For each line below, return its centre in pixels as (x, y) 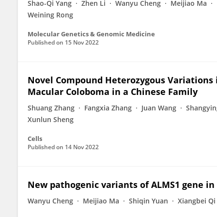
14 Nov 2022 (82, 147)
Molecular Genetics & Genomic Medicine (91, 34)
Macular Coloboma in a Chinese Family (113, 92)
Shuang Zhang (51, 108)
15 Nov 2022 (82, 42)
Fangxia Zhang (108, 108)
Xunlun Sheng (51, 119)
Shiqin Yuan (148, 201)
